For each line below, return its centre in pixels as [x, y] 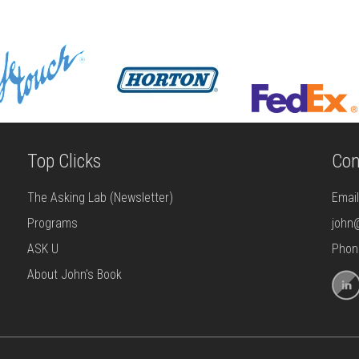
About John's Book [74, 274]
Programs [52, 223]
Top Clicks [64, 161]
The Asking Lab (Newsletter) [100, 197]
